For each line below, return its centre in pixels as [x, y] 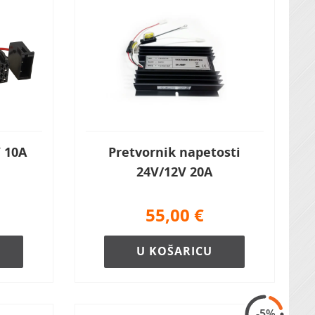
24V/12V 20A [175, 172]
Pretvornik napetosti [175, 152]
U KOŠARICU [175, 251]
